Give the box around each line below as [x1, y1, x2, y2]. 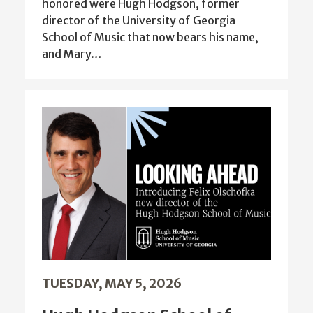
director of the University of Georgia [42, 13, 235, 28]
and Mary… [42, 47, 102, 61]
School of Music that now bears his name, [42, 30, 259, 45]
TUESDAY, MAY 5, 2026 [42, 275, 182, 291]
